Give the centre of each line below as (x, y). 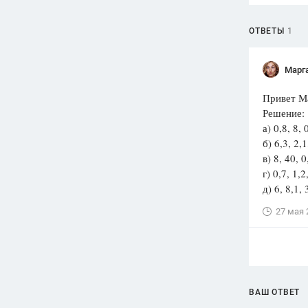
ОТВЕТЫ (267, 31)
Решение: (284, 113)
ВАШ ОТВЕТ (275, 292)
